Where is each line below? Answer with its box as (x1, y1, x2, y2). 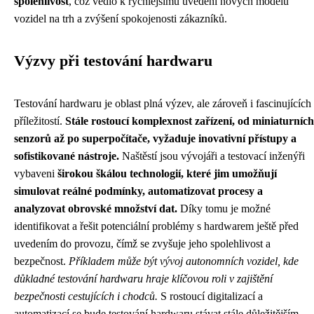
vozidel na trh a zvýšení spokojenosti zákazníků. (14, 13, 227, 25)
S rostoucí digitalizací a (158, 290, 263, 303)
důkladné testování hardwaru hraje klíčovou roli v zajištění (14, 273, 273, 285)
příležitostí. (14, 115, 65, 128)
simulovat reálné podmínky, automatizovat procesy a (14, 185, 263, 198)
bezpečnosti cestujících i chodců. (14, 290, 158, 303)
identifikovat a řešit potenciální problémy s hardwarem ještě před (14, 220, 299, 233)
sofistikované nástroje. (14, 150, 119, 163)
